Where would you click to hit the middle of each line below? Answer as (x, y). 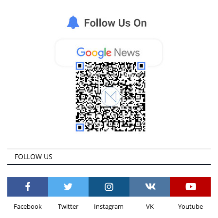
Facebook (27, 206)
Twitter (68, 206)
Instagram (109, 206)
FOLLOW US (34, 156)
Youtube (190, 206)
